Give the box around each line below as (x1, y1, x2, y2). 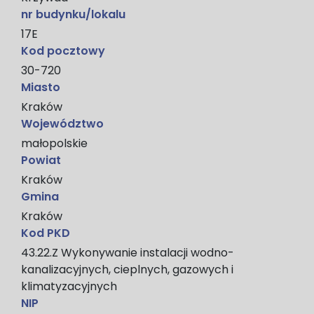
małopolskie (21, 135, 88, 151)
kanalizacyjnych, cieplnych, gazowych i (21, 261, 233, 278)
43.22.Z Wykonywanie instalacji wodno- (21, 244, 234, 261)
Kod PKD (21, 224, 70, 241)
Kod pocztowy (21, 42, 105, 59)
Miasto (21, 78, 60, 95)
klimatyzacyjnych (21, 278, 117, 294)
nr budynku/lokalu (21, 6, 125, 22)
